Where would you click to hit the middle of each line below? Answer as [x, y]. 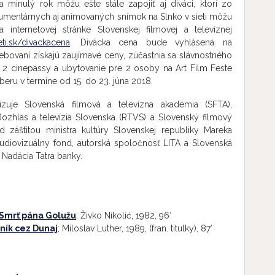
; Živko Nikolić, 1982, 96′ [124, 215]
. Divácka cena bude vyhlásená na [151, 42]
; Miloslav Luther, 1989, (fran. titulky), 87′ [135, 228]
